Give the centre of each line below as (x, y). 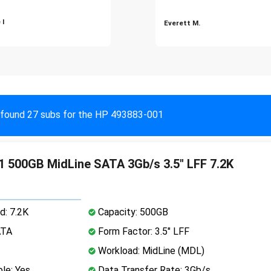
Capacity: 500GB (132, 212)
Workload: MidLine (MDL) (150, 250)
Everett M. (182, 23)
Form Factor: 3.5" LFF (142, 231)
